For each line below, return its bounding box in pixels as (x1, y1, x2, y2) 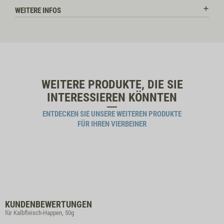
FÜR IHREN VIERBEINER (77, 119, 146, 128)
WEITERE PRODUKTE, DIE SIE (41, 77, 183, 91)
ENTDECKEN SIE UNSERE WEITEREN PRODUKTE (42, 109, 181, 118)
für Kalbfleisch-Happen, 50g (5, 209, 74, 216)
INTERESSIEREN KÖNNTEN (47, 90, 177, 104)
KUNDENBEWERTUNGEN (5, 199, 92, 209)
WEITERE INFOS (15, 6, 61, 15)
